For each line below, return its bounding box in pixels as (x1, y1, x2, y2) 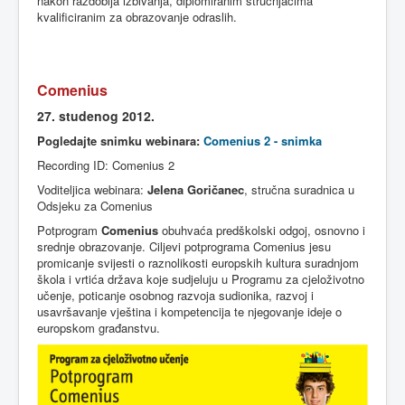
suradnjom (305, 254, 359, 271)
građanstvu (99, 319, 156, 336)
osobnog (129, 287, 174, 304)
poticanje (79, 287, 126, 304)
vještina (110, 303, 151, 320)
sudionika (219, 287, 268, 304)
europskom (37, 319, 95, 336)
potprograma (184, 238, 250, 255)
